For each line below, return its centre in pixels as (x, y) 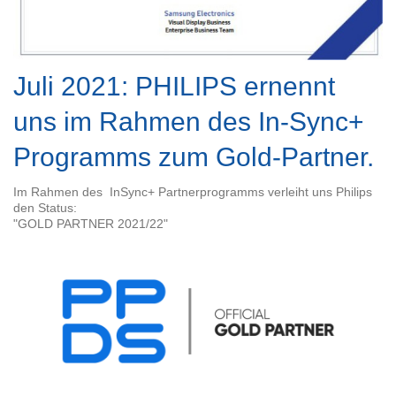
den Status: (45, 208)
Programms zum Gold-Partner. (194, 157)
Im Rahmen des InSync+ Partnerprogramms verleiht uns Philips (193, 192)
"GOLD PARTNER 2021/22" (91, 224)
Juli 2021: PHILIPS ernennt (174, 87)
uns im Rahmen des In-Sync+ (189, 122)
